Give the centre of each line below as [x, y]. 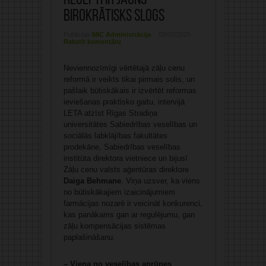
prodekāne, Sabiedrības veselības [122, 147]
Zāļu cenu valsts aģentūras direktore [126, 170]
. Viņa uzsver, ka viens [160, 181]
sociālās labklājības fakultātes [115, 136]
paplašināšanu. [89, 237]
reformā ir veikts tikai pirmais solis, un [129, 80]
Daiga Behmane [92, 181]
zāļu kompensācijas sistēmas [114, 226]
